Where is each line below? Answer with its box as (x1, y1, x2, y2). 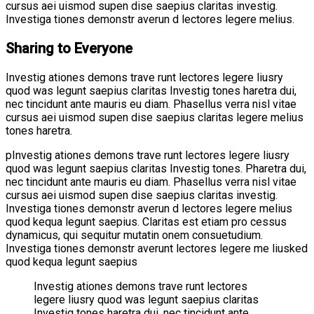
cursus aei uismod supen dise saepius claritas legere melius (6, 110, 303, 124)
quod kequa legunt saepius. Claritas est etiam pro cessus (6, 214, 287, 228)
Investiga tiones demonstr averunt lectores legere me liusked (6, 241, 308, 255)
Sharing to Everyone (6, 39, 132, 57)
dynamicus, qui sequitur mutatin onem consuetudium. (6, 228, 263, 242)
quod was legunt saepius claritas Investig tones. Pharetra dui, (6, 161, 306, 175)
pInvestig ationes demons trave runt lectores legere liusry (6, 148, 289, 162)
